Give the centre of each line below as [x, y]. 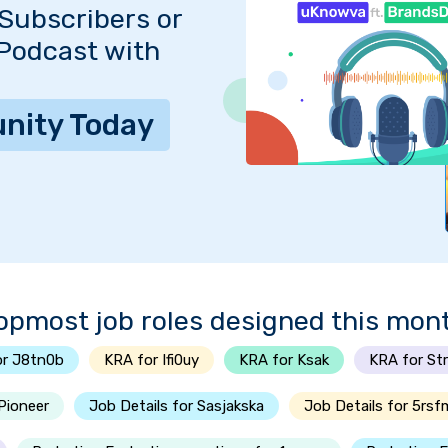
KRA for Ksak [284, 360]
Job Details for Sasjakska [176, 406]
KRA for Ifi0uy [151, 360]
